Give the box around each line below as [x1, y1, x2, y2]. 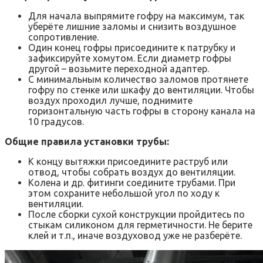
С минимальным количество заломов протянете [28, 74, 248, 85]
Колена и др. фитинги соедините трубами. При [28, 177, 235, 188]
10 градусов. [28, 116, 84, 127]
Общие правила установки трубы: [5, 136, 169, 147]
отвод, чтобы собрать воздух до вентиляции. [28, 167, 235, 178]
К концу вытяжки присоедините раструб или [28, 156, 228, 167]
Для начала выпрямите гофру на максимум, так [28, 11, 244, 22]
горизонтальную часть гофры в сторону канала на [28, 106, 255, 117]
